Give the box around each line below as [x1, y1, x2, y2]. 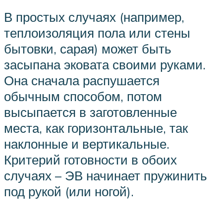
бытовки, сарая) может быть [4, 41, 171, 57]
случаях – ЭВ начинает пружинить [4, 167, 207, 184]
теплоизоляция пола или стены [4, 25, 190, 41]
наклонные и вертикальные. [4, 136, 169, 152]
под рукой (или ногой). [4, 183, 134, 200]
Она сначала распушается [4, 72, 160, 89]
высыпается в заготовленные [4, 104, 177, 120]
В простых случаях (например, [4, 9, 184, 25]
